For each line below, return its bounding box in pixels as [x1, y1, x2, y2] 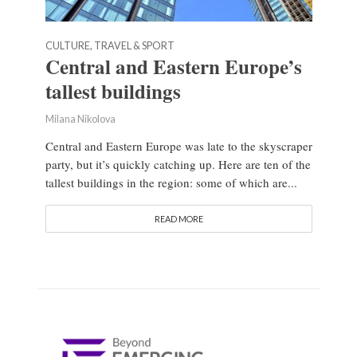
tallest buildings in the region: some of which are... [45, 175, 297, 191]
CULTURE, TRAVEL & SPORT [45, 40, 175, 53]
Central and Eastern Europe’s [45, 52, 302, 82]
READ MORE [154, 214, 203, 225]
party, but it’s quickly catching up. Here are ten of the [45, 156, 311, 173]
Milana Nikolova [45, 113, 116, 126]
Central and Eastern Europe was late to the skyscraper [45, 138, 312, 155]
